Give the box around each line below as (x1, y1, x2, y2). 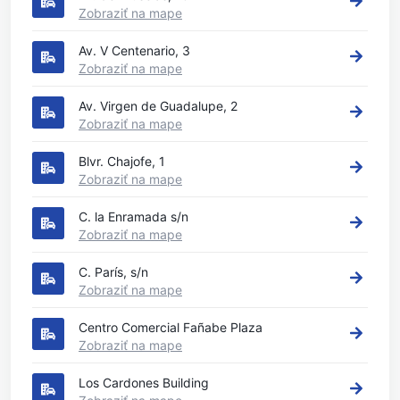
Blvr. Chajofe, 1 (79, 154, 165, 169)
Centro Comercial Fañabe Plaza (79, 320, 262, 335)
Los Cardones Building (79, 375, 209, 390)
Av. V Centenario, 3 (79, 43, 190, 58)
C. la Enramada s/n (79, 209, 188, 224)
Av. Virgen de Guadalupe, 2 (79, 98, 237, 113)
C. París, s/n (79, 264, 148, 279)
